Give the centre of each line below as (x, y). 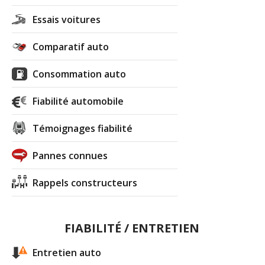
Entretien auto (67, 252)
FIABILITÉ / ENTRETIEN (132, 228)
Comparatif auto (71, 46)
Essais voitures (67, 19)
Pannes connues (70, 155)
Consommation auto (80, 74)
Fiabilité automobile (78, 101)
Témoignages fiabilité (83, 128)
